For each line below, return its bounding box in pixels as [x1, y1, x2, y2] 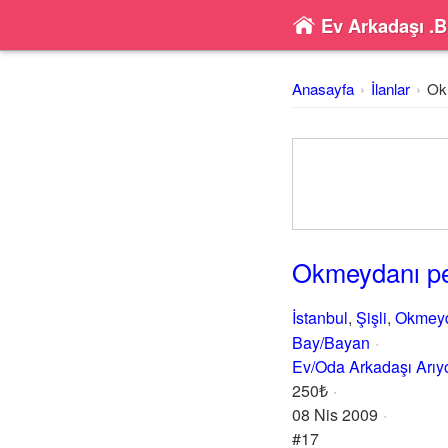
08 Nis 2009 [292, 403, 378, 426]
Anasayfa [292, 78, 354, 99]
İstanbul [292, 306, 348, 329]
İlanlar [371, 78, 410, 99]
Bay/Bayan [292, 331, 370, 354]
